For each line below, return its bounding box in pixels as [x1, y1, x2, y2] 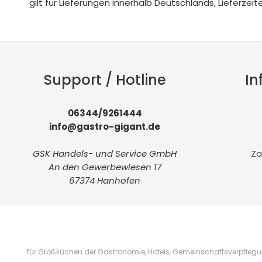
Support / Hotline [43, 70, 166, 89]
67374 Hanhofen [69, 174, 141, 187]
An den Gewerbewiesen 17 [48, 160, 161, 173]
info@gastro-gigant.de [49, 120, 161, 133]
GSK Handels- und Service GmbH [33, 147, 177, 160]
